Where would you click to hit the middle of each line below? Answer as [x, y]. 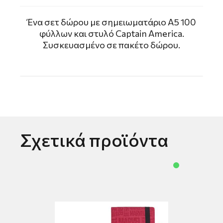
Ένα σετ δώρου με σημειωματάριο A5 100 [111, 22]
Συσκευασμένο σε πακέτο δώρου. [111, 45]
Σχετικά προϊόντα [94, 139]
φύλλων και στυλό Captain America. [111, 33]
